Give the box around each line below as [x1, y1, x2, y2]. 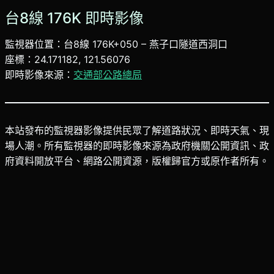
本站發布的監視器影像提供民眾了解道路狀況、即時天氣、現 [5, 124, 269, 136]
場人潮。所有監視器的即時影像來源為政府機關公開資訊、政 [5, 139, 269, 152]
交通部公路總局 [73, 68, 142, 81]
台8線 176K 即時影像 [5, 9, 144, 27]
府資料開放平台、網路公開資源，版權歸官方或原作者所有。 [5, 154, 269, 167]
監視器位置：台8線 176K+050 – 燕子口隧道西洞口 [5, 37, 228, 50]
